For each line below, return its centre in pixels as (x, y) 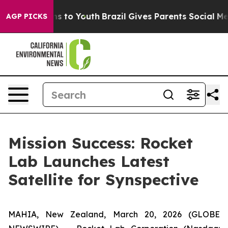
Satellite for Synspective (103, 180)
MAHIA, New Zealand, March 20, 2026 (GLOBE (114, 214)
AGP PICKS (27, 16)
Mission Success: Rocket (101, 143)
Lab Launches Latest (89, 161)
